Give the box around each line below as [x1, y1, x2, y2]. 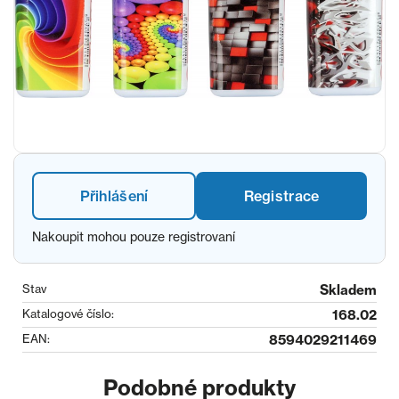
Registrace [243, 187, 320, 205]
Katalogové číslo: [22, 306, 114, 321]
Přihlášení [79, 187, 149, 205]
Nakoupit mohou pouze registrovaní [32, 229, 235, 244]
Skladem [320, 281, 377, 298]
